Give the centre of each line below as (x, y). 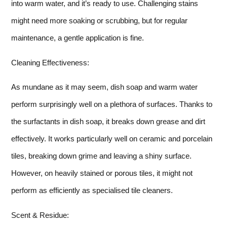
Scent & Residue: (40, 215)
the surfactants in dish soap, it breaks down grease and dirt (108, 122)
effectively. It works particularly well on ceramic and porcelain (112, 139)
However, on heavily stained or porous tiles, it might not (102, 173)
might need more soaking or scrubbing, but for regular (99, 21)
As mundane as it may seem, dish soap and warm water (104, 87)
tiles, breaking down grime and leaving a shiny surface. (101, 156)
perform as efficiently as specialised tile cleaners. (92, 191)
